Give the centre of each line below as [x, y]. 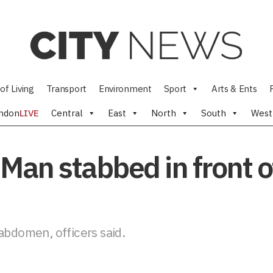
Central [67, 113]
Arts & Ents [234, 89]
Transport [66, 89]
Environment [125, 89]
